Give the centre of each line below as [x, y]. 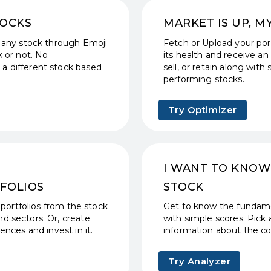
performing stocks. [204, 79]
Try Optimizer [203, 109]
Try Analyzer [200, 261]
